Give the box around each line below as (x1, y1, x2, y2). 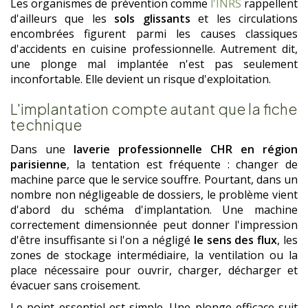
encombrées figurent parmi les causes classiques (10, 26, 298, 42)
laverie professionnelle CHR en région (74, 141, 298, 157)
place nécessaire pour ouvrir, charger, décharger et (10, 262, 298, 278)
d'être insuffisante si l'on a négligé (10, 232, 194, 247)
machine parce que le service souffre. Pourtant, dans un (10, 171, 298, 187)
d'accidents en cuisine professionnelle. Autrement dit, (10, 41, 298, 57)
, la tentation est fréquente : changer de (67, 156, 298, 172)
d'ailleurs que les (10, 11, 115, 27)
